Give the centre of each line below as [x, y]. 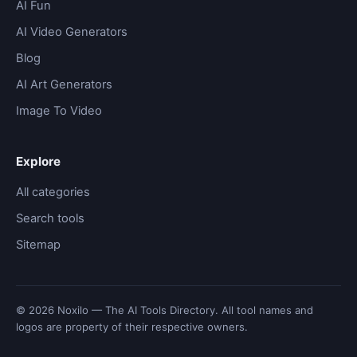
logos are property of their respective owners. [132, 326]
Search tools [50, 218]
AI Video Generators [72, 31]
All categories [53, 192]
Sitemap [38, 244]
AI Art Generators [64, 84]
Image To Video [59, 110]
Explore [38, 161]
